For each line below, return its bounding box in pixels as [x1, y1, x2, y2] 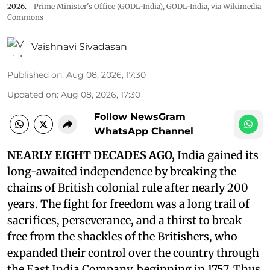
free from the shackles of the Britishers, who [7, 230, 237, 243]
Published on [7, 69, 62, 80]
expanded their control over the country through [7, 246, 259, 260]
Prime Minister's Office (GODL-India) [34, 2, 163, 11]
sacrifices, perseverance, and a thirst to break [7, 213, 242, 227]
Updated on [7, 89, 57, 100]
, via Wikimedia [207, 2, 261, 11]
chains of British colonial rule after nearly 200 [7, 181, 248, 195]
